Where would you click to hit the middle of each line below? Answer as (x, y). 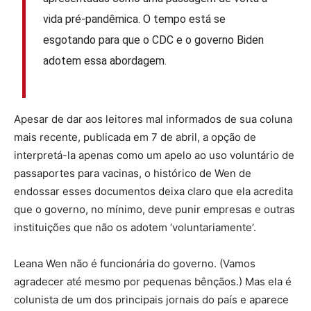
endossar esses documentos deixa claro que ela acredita (153, 192)
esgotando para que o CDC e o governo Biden (154, 40)
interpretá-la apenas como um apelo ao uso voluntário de (154, 155)
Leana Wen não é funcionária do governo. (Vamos (135, 264)
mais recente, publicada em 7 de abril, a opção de (135, 137)
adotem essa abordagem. (105, 60)
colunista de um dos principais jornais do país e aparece (151, 300)
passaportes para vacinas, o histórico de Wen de (133, 174)
